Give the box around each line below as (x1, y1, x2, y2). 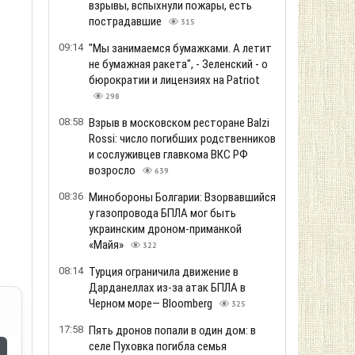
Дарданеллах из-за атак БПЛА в (89, 281, 246, 295)
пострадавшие (89, 14, 164, 29)
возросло (89, 163, 138, 177)
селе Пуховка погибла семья (89, 339, 227, 353)
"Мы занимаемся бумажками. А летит (89, 41, 272, 55)
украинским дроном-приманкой (89, 222, 242, 236)
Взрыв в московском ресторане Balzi (89, 116, 269, 130)
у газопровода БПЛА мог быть (89, 206, 236, 220)
